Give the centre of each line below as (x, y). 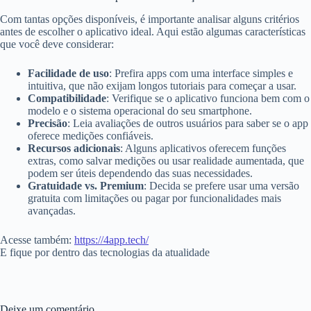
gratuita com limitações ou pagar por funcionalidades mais (154, 198)
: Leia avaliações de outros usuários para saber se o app (188, 123)
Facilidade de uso (68, 73)
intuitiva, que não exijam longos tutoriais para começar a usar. (162, 85)
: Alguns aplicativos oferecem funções (203, 148)
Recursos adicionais (74, 148)
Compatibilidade (67, 98)
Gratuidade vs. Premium (86, 185)
